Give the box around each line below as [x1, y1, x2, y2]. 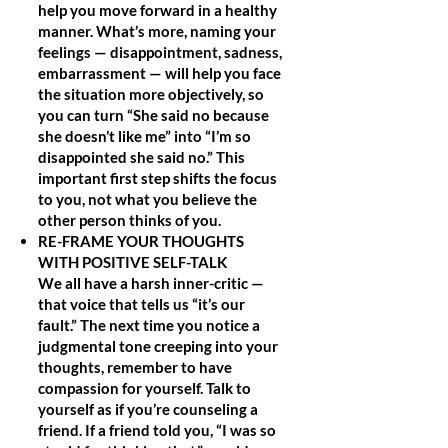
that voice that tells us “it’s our [38, 295, 245, 313]
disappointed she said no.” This [38, 148, 245, 166]
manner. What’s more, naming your [38, 22, 276, 40]
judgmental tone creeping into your [38, 337, 278, 355]
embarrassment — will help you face [38, 64, 281, 82]
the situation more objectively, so [38, 85, 264, 103]
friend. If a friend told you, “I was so [38, 421, 276, 439]
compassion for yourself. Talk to [38, 379, 251, 397]
